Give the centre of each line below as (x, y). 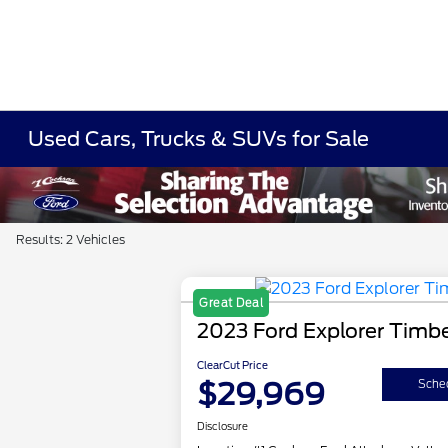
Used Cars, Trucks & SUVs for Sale (199, 139)
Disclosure (223, 426)
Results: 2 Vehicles (70, 239)
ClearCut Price (233, 365)
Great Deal (231, 303)
